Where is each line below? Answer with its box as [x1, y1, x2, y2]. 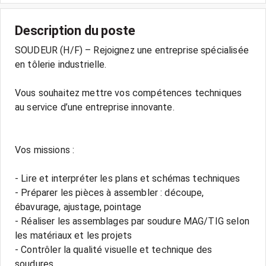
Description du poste [15, 23, 135, 38]
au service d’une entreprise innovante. [15, 102, 175, 113]
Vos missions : [15, 144, 75, 156]
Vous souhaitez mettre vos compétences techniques [15, 87, 242, 99]
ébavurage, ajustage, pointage [15, 201, 142, 213]
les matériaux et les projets [15, 230, 132, 241]
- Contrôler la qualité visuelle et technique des [15, 244, 213, 255]
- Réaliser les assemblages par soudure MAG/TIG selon [15, 216, 249, 227]
